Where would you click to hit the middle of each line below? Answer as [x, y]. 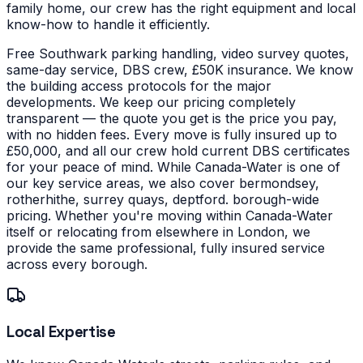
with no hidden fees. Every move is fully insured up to [172, 134]
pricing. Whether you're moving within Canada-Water [170, 215]
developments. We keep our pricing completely [151, 102]
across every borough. [77, 264]
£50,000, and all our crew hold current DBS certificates [178, 150]
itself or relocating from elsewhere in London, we [158, 231]
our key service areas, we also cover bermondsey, [163, 183]
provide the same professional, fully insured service [166, 248]
